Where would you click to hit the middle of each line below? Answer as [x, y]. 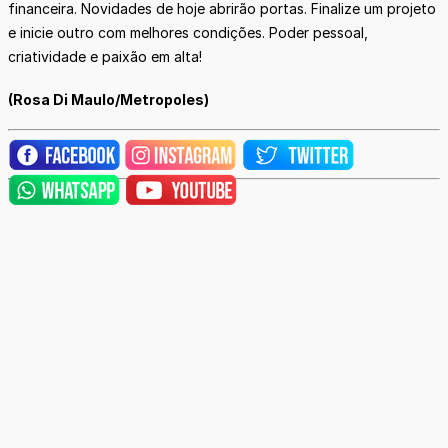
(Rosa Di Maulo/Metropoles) [108, 99]
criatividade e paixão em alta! [105, 56]
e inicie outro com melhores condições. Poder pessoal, [188, 32]
